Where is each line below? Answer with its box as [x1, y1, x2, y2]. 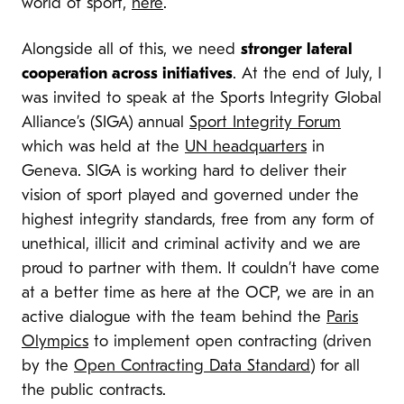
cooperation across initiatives [22, 65, 233, 83]
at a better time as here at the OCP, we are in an [22, 284, 374, 302]
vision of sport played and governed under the [22, 187, 359, 205]
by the [22, 357, 74, 375]
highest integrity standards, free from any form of [22, 211, 374, 229]
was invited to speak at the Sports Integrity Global [22, 89, 381, 107]
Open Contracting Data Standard [74, 357, 310, 375]
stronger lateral [241, 41, 353, 59]
